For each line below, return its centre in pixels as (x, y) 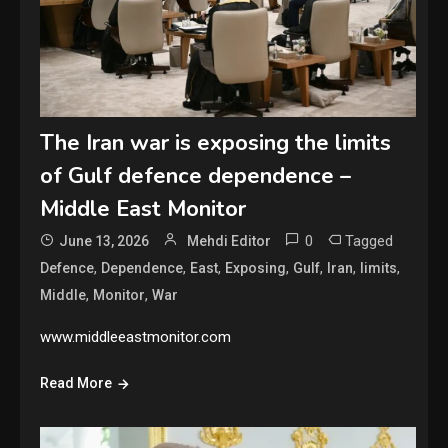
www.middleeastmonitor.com (136, 337)
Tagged (369, 241)
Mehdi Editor (229, 241)
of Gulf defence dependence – (196, 176)
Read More (76, 383)
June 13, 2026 (104, 241)
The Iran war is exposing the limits (216, 143)
